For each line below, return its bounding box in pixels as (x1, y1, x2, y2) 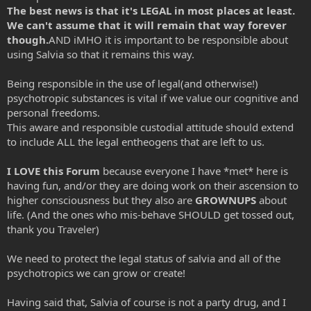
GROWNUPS (195, 193, 256, 207)
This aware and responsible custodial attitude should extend (7, 120, 294, 134)
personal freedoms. (7, 106, 100, 119)
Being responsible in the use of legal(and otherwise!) (7, 76, 258, 90)
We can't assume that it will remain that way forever (7, 18, 287, 32)
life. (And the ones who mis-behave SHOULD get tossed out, (7, 208, 294, 221)
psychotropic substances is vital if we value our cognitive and (7, 91, 299, 105)
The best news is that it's (7, 3, 140, 17)
